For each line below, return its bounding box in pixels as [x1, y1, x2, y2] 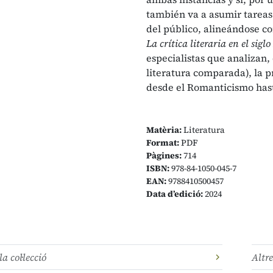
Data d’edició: [146, 188, 203, 200]
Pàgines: [146, 149, 182, 161]
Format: [146, 136, 179, 149]
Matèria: [146, 124, 182, 136]
